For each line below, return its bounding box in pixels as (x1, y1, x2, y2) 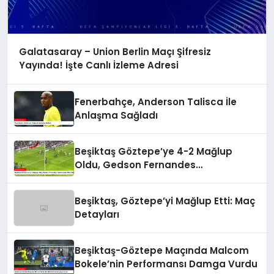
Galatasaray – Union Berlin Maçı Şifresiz (18, 45, 211, 59)
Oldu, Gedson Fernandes (75, 158, 196, 172)
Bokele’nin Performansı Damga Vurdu (75, 257, 258, 271)
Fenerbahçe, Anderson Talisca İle (75, 95, 237, 109)
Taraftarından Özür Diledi (75, 172, 199, 185)
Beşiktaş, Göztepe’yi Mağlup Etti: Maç (75, 194, 256, 208)
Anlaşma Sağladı (75, 109, 158, 122)
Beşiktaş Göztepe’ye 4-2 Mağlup (75, 145, 233, 158)
